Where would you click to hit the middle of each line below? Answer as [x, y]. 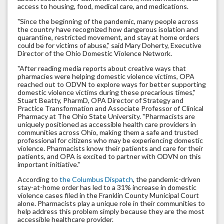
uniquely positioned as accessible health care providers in [107, 124]
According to [38, 179]
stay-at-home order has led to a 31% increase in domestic [107, 187]
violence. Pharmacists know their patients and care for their [110, 148]
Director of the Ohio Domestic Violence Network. [95, 53]
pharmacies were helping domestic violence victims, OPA [106, 76]
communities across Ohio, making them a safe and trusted [108, 132]
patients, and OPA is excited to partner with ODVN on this [109, 156]
